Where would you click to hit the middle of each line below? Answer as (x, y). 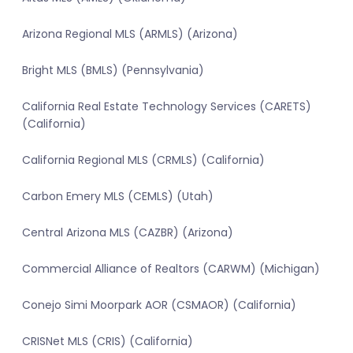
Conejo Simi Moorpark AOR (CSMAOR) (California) (159, 305)
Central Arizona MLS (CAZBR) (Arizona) (128, 233)
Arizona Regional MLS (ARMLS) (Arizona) (130, 34)
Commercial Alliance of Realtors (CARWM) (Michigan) (171, 269)
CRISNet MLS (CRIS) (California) (108, 342)
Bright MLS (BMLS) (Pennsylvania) (113, 71)
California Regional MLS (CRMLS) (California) (143, 160)
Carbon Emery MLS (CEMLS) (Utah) (118, 197)
